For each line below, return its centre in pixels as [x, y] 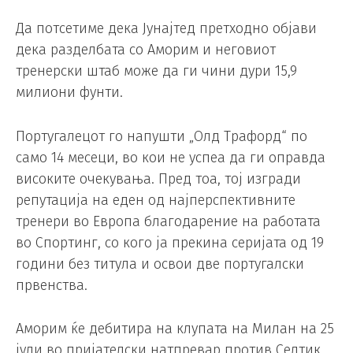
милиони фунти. [69, 92]
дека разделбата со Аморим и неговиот [146, 49]
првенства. [52, 285]
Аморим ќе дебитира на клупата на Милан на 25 [175, 329]
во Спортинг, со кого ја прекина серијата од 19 [170, 242]
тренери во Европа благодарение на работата [168, 221]
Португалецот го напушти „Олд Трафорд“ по [162, 136]
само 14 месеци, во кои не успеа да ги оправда [171, 157]
